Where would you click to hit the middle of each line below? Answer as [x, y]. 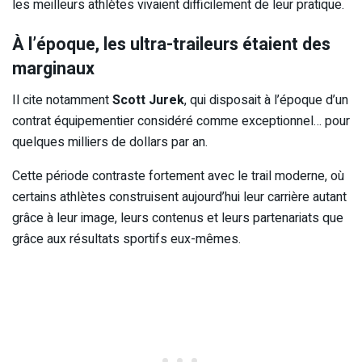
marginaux [53, 69]
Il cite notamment [62, 101]
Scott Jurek [148, 101]
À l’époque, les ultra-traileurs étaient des [171, 45]
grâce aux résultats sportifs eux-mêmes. [126, 240]
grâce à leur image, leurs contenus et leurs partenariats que [178, 219]
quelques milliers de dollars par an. [110, 143]
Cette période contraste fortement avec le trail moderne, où [178, 177]
